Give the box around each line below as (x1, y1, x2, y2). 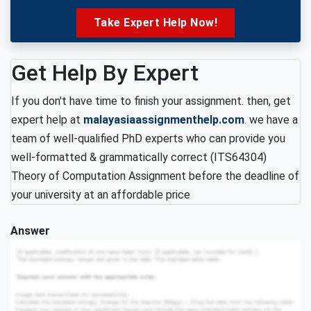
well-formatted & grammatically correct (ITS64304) (11, 151, 267, 164)
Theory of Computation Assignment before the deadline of (11, 169, 299, 183)
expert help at (11, 113, 83, 126)
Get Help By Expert (11, 60, 199, 86)
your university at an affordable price (11, 188, 190, 201)
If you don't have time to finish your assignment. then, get (11, 94, 291, 108)
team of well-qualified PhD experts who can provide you (11, 132, 285, 145)
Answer (10, 224, 50, 237)
